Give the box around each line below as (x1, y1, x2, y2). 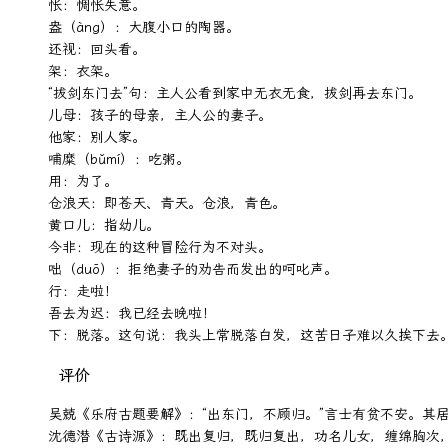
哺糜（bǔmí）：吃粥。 (48, 151, 190, 168)
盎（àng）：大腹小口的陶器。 (48, 19, 240, 36)
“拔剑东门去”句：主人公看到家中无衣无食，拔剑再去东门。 (48, 85, 422, 102)
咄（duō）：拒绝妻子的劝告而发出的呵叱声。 (48, 261, 338, 278)
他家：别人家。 (48, 129, 146, 146)
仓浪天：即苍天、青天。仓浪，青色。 (48, 195, 286, 212)
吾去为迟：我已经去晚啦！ (48, 305, 216, 322)
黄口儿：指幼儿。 (48, 217, 160, 234)
